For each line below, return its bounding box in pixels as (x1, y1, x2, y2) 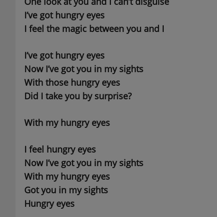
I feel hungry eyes (24, 143, 96, 155)
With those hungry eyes (24, 77, 120, 89)
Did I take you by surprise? (24, 90, 132, 102)
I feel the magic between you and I (24, 23, 164, 35)
